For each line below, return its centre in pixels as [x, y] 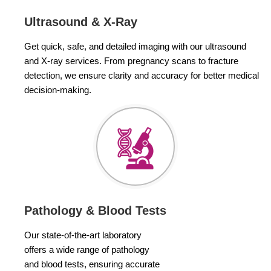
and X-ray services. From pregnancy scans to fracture [131, 61]
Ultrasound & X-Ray [81, 22]
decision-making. [58, 90]
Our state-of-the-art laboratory [83, 235]
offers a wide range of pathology [87, 250]
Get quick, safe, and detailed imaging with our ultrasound [135, 46]
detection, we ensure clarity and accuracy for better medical [142, 75]
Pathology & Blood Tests [95, 211]
